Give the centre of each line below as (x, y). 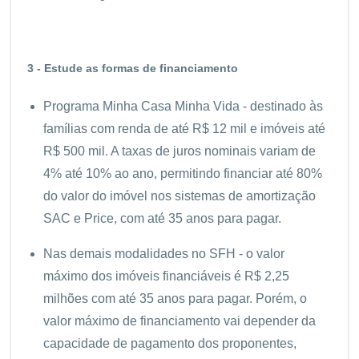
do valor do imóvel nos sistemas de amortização (179, 196)
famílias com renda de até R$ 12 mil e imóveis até (184, 128)
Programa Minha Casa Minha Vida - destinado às (183, 106)
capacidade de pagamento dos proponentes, (170, 343)
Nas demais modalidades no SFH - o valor (164, 253)
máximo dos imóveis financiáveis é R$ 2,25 (166, 276)
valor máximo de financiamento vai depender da (179, 321)
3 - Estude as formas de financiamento (133, 68)
